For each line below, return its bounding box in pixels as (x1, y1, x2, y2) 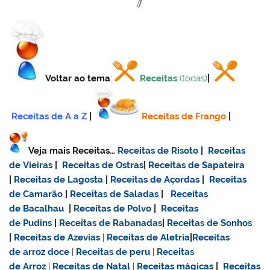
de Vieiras (9, 159, 53, 171)
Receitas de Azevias (14, 231, 101, 243)
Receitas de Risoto (118, 145, 199, 156)
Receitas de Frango (142, 111, 227, 122)
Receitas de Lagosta (14, 174, 104, 185)
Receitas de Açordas (110, 174, 200, 185)
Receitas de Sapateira (148, 159, 245, 171)
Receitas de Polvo (74, 202, 152, 214)
